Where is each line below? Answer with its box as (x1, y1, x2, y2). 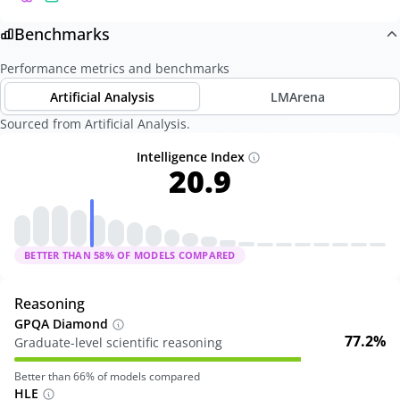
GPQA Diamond (14, 315, 108, 332)
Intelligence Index (136, 148, 245, 165)
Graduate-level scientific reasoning (14, 334, 222, 351)
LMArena (271, 87, 325, 105)
